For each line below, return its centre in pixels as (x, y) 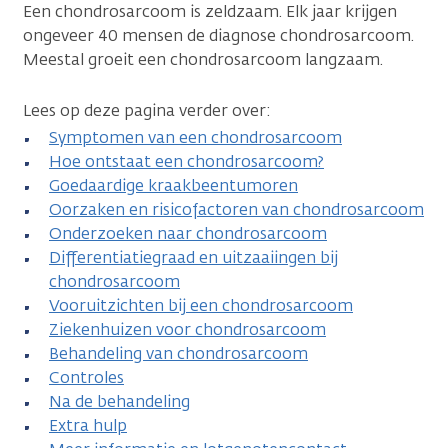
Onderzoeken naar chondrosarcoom (188, 233)
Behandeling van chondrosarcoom (178, 353)
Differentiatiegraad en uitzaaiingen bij (193, 257)
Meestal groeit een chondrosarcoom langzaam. (203, 59)
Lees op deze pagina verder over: (147, 110)
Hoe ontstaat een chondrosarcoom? (186, 161)
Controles (86, 377)
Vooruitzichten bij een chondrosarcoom (201, 305)
